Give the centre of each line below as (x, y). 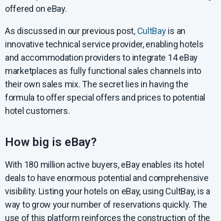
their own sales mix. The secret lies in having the (97, 84)
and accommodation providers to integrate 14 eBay (102, 58)
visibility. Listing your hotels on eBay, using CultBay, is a (108, 191)
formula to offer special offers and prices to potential (105, 98)
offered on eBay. (36, 9)
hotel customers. (37, 111)
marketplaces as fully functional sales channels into (103, 71)
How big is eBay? (51, 142)
